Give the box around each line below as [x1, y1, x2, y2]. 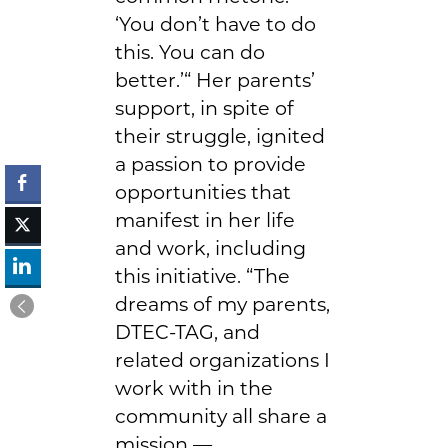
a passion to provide [115, 151, 306, 176]
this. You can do [115, 39, 265, 64]
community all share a [115, 403, 327, 428]
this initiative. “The [115, 263, 290, 288]
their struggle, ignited [115, 123, 325, 148]
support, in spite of [115, 95, 294, 120]
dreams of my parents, [115, 291, 330, 316]
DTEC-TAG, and [115, 319, 260, 344]
